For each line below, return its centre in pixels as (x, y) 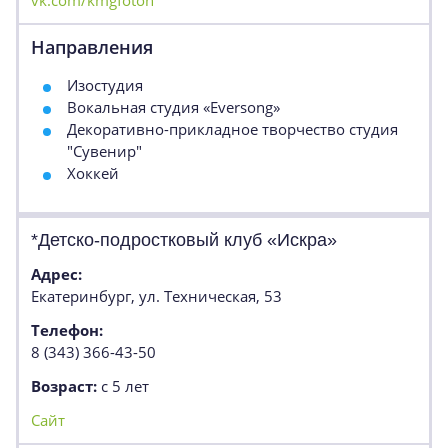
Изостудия (105, 85)
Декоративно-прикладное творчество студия (232, 129)
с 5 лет (123, 386)
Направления (92, 47)
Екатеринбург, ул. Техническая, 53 (156, 296)
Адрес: (56, 274)
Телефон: (67, 330)
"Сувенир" (104, 151)
